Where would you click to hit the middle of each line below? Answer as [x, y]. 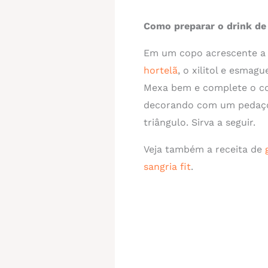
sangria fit [167, 166]
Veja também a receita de [204, 149]
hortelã [161, 70]
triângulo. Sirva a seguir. [200, 122]
